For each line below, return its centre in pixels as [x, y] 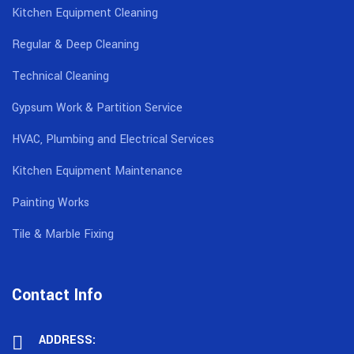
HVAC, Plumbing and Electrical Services [113, 140]
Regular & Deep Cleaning [75, 45]
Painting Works [51, 203]
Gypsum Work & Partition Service [97, 108]
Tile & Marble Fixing [63, 235]
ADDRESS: [67, 341]
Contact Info [57, 296]
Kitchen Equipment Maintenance [97, 171]
